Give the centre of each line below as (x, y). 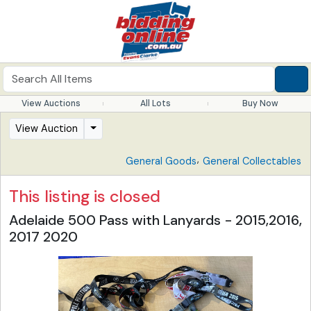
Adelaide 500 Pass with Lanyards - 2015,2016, (155, 220)
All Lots (155, 103)
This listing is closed (85, 196)
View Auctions (51, 103)
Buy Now (260, 103)
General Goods (161, 161)
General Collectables (252, 161)
